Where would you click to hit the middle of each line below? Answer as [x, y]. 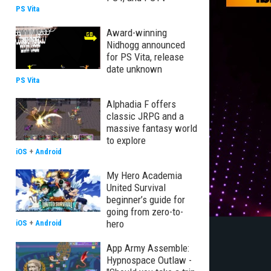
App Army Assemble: [148, 248]
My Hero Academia [144, 175]
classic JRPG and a [145, 116]
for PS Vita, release [145, 57]
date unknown [134, 69]
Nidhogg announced [146, 45]
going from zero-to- [145, 212]
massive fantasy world [152, 128]
